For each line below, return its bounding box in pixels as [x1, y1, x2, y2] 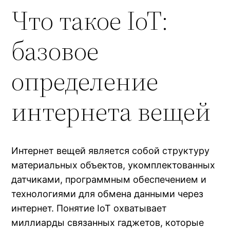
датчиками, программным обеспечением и [11, 174, 207, 185]
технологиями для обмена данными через [11, 188, 204, 200]
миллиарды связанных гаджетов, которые [11, 217, 204, 228]
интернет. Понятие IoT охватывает [11, 203, 167, 214]
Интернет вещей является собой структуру [11, 145, 210, 157]
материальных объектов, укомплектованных [11, 160, 216, 171]
